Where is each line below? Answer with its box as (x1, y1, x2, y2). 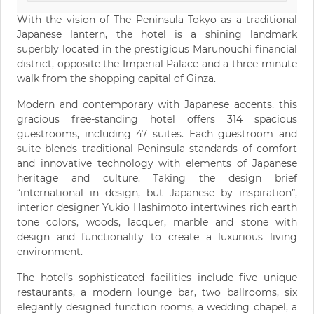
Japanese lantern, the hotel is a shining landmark (17, 28, 297, 41)
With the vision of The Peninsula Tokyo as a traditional (17, 13, 297, 27)
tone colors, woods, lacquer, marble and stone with (17, 216, 297, 229)
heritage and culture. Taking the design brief (17, 172, 297, 185)
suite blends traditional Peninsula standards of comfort (17, 142, 297, 156)
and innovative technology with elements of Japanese (17, 157, 297, 170)
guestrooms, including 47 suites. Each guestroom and (17, 128, 297, 141)
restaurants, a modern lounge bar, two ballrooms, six (17, 286, 297, 299)
